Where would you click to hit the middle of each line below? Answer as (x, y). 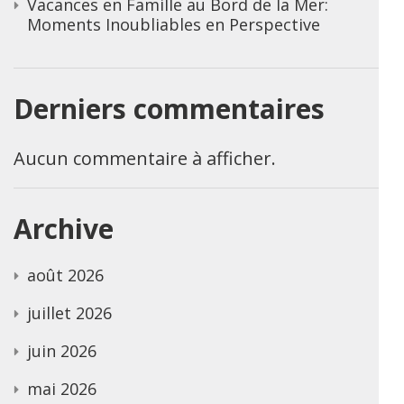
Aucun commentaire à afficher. (145, 158)
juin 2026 (62, 350)
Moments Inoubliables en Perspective (174, 24)
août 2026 (65, 275)
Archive (64, 228)
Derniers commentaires (169, 108)
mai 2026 (62, 388)
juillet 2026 (69, 312)
